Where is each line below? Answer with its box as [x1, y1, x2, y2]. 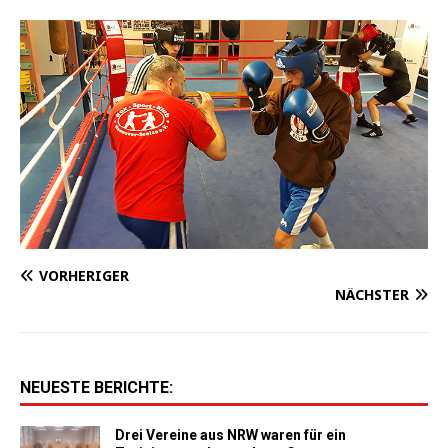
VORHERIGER [39, 265, 129, 285]
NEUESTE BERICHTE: [20, 377, 173, 397]
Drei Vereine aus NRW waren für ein [115, 426, 346, 443]
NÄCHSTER [335, 284, 409, 304]
